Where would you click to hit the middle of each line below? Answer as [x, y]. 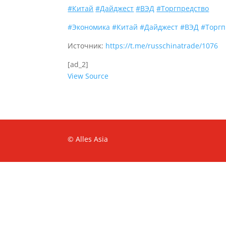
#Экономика [89, 27]
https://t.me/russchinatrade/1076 [162, 46]
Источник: [87, 46]
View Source [88, 76]
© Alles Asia [88, 139]
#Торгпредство [183, 8]
